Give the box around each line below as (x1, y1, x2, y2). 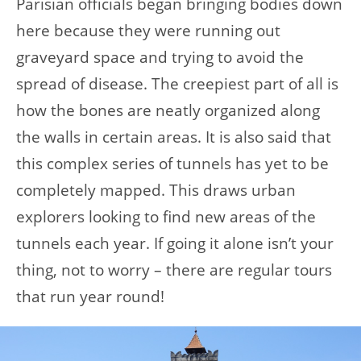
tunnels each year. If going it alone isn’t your (16, 232, 334, 253)
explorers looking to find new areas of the (16, 205, 316, 226)
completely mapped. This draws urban (16, 179, 296, 200)
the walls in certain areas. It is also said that (16, 126, 331, 147)
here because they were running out (16, 19, 280, 40)
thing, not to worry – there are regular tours (16, 259, 332, 280)
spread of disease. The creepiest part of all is (16, 73, 338, 93)
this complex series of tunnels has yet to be (16, 152, 329, 173)
